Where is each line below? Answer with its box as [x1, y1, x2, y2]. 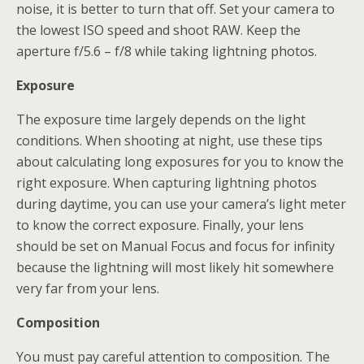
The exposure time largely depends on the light [16, 110, 305, 128]
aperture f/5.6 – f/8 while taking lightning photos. [16, 42, 317, 60]
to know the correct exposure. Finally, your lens [16, 216, 304, 234]
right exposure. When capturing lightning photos [16, 174, 317, 192]
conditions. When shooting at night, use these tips [16, 132, 323, 149]
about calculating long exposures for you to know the [16, 153, 344, 171]
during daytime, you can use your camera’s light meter [16, 195, 346, 213]
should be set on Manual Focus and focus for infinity [16, 237, 335, 255]
